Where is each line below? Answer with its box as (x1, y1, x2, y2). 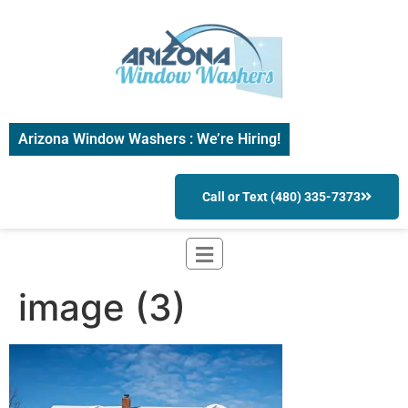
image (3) (18, 285, 186, 331)
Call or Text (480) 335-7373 (202, 189, 361, 205)
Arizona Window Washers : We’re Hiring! (18, 130, 280, 148)
